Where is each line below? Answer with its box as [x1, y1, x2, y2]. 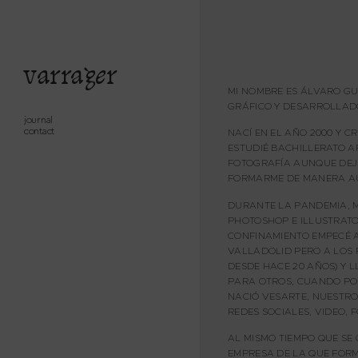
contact [24, 125, 54, 138]
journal [24, 113, 53, 127]
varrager [22, 63, 117, 91]
